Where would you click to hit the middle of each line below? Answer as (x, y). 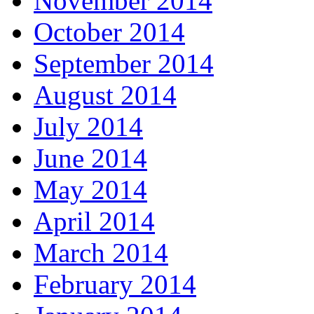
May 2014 (90, 190)
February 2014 (115, 285)
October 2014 (109, 32)
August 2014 (105, 95)
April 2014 (94, 221)
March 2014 (101, 253)
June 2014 (90, 158)
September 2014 (124, 64)
